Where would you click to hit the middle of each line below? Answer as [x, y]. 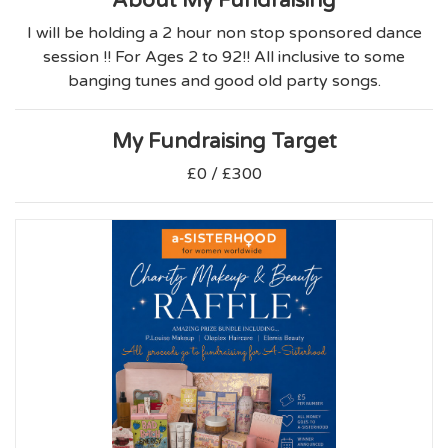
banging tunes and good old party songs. [224, 81]
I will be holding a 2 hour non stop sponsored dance [224, 33]
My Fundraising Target [224, 142]
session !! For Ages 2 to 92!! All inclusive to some [224, 57]
